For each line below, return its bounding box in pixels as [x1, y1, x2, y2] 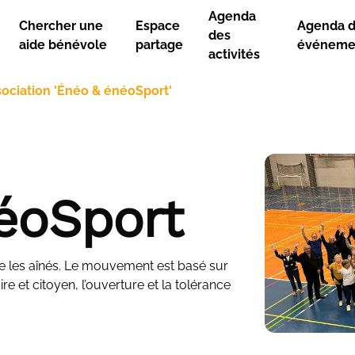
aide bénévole [19, 36, 108, 52]
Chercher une [19, 17, 104, 33]
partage [135, 36, 183, 52]
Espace [135, 17, 180, 33]
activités [208, 46, 260, 62]
